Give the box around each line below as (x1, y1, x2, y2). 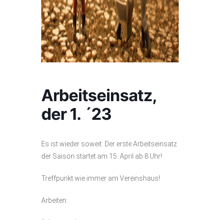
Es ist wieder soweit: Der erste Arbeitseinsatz (41, 139, 177, 148)
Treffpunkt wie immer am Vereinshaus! (41, 174, 160, 182)
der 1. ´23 (41, 104, 111, 124)
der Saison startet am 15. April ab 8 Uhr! (41, 152, 162, 160)
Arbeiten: (41, 196, 68, 204)
